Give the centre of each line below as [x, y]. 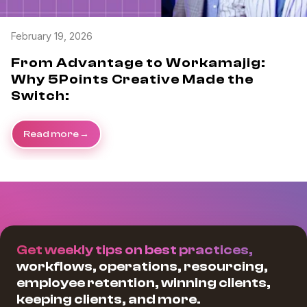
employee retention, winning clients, [144, 282]
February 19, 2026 [52, 36]
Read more [51, 134]
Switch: [40, 95]
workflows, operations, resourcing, [142, 266]
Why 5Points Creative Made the [132, 79]
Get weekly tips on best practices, [135, 249]
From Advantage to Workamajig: [138, 62]
